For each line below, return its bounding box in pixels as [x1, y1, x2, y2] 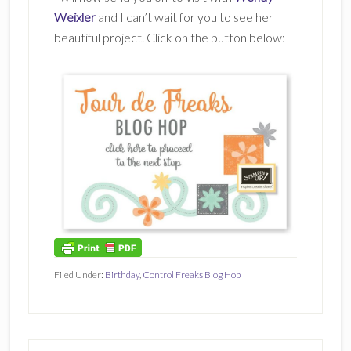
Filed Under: [53, 268, 105, 280]
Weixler [53, 9, 96, 25]
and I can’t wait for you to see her [95, 9, 273, 25]
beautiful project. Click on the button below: [53, 30, 285, 45]
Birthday [104, 268, 139, 280]
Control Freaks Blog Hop [142, 268, 241, 280]
